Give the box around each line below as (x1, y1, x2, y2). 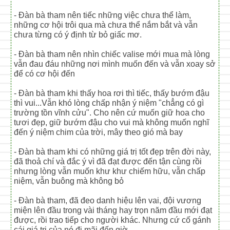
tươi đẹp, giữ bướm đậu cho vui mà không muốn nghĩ (14, 118, 209, 127)
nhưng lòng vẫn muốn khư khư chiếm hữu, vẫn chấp (14, 166, 206, 176)
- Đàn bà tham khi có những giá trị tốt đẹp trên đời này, (14, 147, 212, 156)
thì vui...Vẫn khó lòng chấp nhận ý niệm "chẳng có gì (14, 98, 204, 107)
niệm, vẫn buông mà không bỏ (14, 176, 124, 185)
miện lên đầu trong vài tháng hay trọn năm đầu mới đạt (14, 205, 213, 215)
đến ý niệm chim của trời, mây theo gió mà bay (14, 127, 183, 137)
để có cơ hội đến (14, 69, 75, 78)
